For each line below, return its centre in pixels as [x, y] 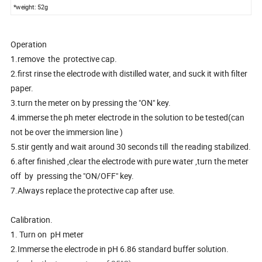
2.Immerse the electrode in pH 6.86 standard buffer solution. [120, 249]
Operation [29, 44]
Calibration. [32, 220]
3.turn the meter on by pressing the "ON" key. [91, 103]
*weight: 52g [31, 7]
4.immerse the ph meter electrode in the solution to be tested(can [128, 117]
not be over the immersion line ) [67, 132]
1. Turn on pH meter [47, 234]
